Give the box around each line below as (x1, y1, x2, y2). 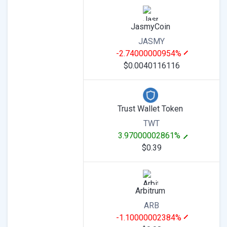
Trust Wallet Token (118, 104, 183, 113)
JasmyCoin (130, 22, 170, 31)
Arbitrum (135, 186, 165, 196)
